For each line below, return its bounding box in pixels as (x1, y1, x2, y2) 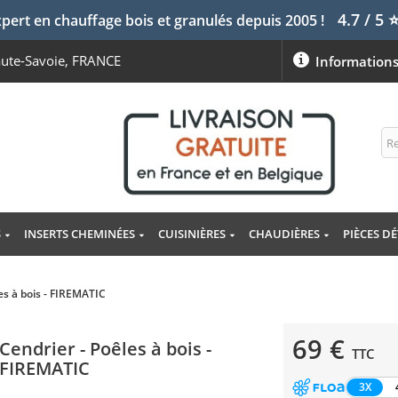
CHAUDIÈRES (248, 226, 320, 243)
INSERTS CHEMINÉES (23, 226, 135, 243)
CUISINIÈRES (157, 226, 226, 243)
